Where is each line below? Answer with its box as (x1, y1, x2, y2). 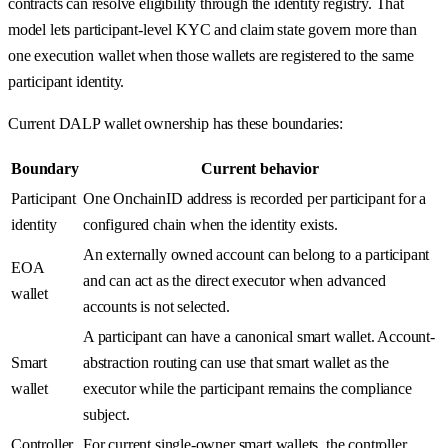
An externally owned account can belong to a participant (83, 245, 430, 263)
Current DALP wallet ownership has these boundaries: (8, 114, 344, 132)
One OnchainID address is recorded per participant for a (83, 189, 427, 207)
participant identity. (8, 72, 125, 90)
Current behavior (201, 159, 319, 177)
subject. (83, 405, 130, 423)
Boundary (11, 159, 79, 177)
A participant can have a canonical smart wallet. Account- (83, 327, 435, 345)
